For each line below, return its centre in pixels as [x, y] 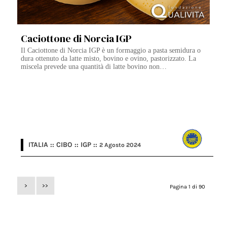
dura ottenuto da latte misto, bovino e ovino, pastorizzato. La [109, 59]
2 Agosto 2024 [120, 145]
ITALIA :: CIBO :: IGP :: [64, 145]
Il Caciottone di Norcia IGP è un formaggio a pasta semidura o [111, 51]
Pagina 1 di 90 [188, 187]
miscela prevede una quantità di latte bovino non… [94, 67]
